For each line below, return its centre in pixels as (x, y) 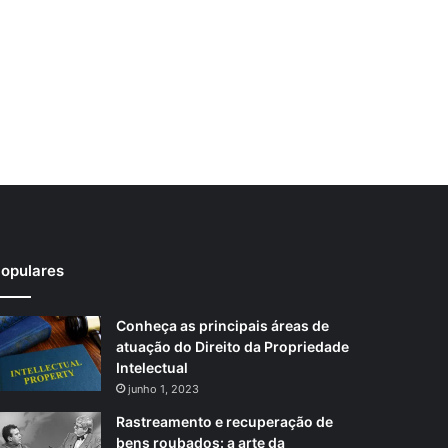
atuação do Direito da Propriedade (232, 347)
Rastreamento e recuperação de (224, 422)
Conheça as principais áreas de (222, 326)
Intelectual (152, 368)
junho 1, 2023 (163, 389)
